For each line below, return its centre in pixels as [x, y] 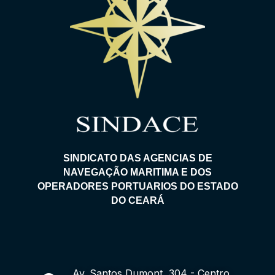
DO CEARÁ [137, 200]
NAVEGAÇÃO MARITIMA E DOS [137, 172]
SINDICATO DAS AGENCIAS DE [137, 158]
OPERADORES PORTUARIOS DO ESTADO [137, 186]
